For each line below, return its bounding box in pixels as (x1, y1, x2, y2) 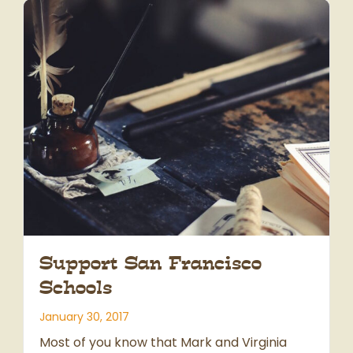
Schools (39, 276, 112, 300)
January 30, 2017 (39, 309, 129, 325)
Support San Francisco (39, 251, 262, 276)
